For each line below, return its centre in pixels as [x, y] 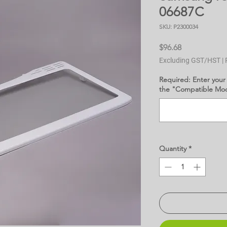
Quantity [173, 148]
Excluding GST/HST [190, 60]
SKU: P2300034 [179, 27]
